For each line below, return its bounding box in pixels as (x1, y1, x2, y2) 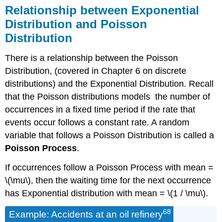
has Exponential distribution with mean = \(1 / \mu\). (5, 188, 209, 199)
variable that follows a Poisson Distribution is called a (5, 130, 215, 141)
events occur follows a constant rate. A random (5, 117, 190, 128)
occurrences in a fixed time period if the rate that (5, 105, 196, 115)
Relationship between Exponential (5, 3, 200, 17)
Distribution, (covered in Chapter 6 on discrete (5, 66, 187, 76)
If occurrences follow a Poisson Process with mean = (5, 163, 214, 173)
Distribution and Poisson (5, 17, 148, 31)
